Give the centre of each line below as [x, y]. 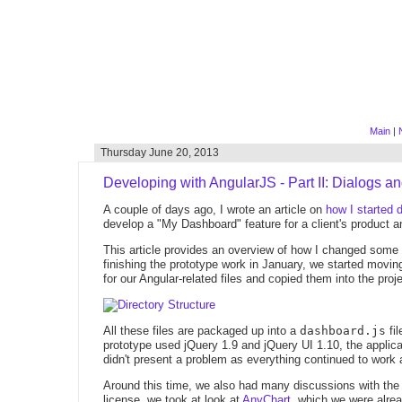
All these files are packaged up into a [201, 331]
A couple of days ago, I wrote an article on [214, 210]
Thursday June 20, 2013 [160, 153]
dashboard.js [343, 331]
